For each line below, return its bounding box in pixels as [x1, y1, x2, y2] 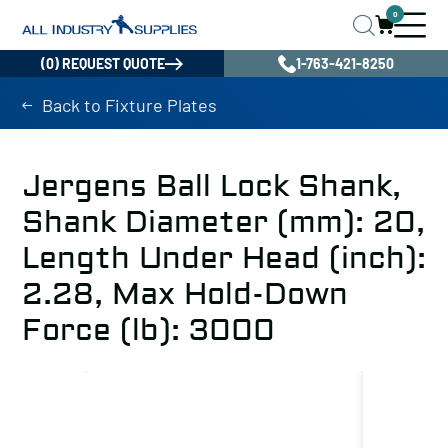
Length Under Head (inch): [22, 240, 426, 277]
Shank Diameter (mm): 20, [22, 204, 425, 241]
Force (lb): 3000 [22, 312, 275, 349]
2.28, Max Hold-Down [22, 276, 348, 313]
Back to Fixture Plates [42, 94, 217, 116]
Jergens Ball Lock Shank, [22, 168, 401, 205]
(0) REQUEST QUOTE [41, 55, 165, 72]
